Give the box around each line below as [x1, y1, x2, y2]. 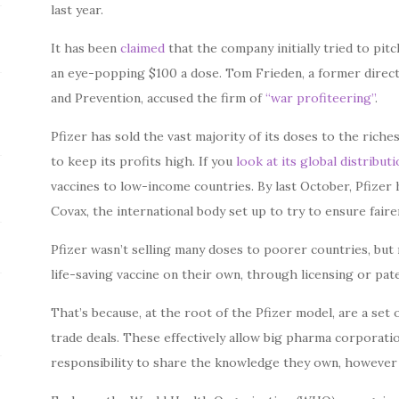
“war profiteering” [265, 90, 376, 106]
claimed [117, 40, 166, 56]
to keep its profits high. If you [51, 153, 237, 169]
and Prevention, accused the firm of [51, 90, 266, 106]
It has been [51, 40, 118, 56]
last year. [51, 2, 104, 18]
